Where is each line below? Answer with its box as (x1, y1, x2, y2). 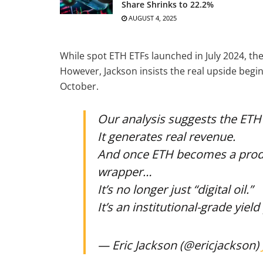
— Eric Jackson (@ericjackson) (97, 237, 262, 253)
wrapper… (97, 163, 152, 180)
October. (60, 79, 99, 93)
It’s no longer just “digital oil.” (97, 181, 253, 197)
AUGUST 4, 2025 (127, 13, 177, 22)
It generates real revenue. (97, 128, 235, 144)
